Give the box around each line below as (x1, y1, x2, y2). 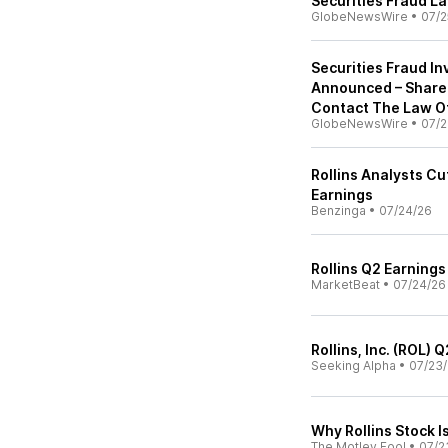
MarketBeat (311, 277, 380, 292)
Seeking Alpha (311, 358, 396, 373)
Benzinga (311, 203, 366, 218)
